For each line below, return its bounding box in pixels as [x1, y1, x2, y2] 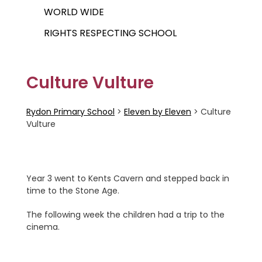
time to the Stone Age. [26, 185, 119, 196]
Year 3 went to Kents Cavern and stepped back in [26, 173, 229, 184]
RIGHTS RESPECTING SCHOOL [44, 26, 177, 40]
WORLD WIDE [44, 5, 104, 19]
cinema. [26, 221, 60, 233]
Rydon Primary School [26, 106, 115, 118]
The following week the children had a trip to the [26, 209, 225, 220]
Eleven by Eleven [124, 106, 191, 118]
